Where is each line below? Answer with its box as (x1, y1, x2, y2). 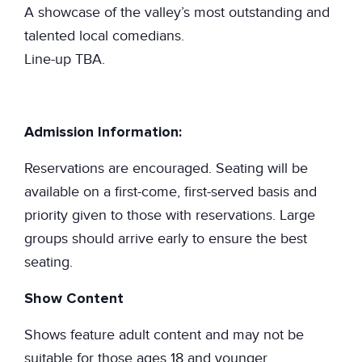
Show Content (24, 288, 124, 307)
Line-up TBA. (24, 50, 105, 68)
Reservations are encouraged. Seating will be (24, 159, 308, 177)
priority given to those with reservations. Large (24, 206, 315, 224)
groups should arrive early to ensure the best (24, 229, 307, 247)
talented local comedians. (24, 27, 184, 44)
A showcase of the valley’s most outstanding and (24, 3, 330, 21)
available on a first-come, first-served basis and (24, 183, 317, 200)
